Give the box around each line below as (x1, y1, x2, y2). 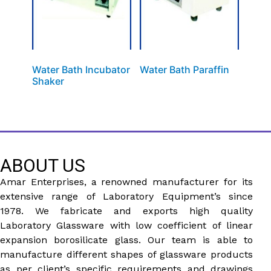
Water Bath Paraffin (139, 63, 229, 76)
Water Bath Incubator (31, 63, 130, 76)
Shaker (31, 74, 64, 87)
